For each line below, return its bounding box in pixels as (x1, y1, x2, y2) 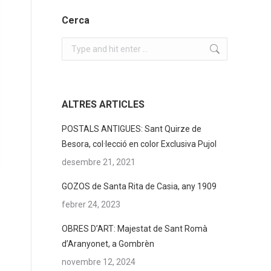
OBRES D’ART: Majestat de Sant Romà (62, 224, 207, 233)
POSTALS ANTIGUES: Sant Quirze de (62, 124, 201, 134)
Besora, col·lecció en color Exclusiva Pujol (62, 139, 217, 149)
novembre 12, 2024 (62, 257, 135, 267)
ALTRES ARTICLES (62, 99, 145, 110)
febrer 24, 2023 (62, 200, 120, 209)
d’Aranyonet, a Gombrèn (62, 239, 154, 249)
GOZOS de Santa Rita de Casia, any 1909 (62, 181, 217, 191)
